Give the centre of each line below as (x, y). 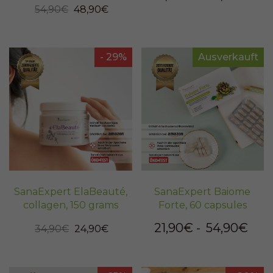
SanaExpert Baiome (203, 191)
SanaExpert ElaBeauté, (70, 191)
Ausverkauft (228, 57)
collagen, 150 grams (70, 205)
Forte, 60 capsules (202, 205)
